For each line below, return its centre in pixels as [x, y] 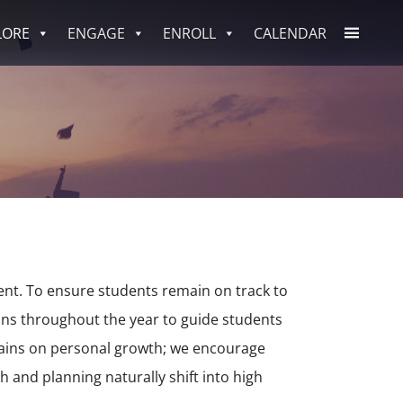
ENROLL [189, 33]
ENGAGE [96, 33]
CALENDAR [290, 33]
